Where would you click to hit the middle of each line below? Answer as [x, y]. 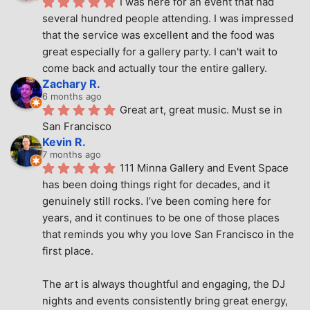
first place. [68, 250]
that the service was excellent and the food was [158, 35]
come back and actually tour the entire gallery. [155, 68]
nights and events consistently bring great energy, [165, 300]
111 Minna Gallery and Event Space [204, 167]
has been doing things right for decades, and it [156, 184]
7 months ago [72, 154]
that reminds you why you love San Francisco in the [168, 234]
